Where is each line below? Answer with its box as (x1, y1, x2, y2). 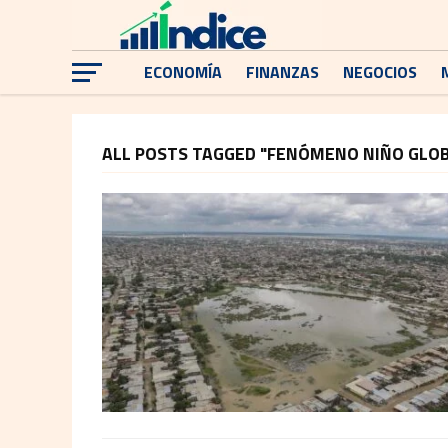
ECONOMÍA (144, 60, 222, 84)
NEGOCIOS (343, 60, 417, 84)
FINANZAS (246, 60, 319, 84)
